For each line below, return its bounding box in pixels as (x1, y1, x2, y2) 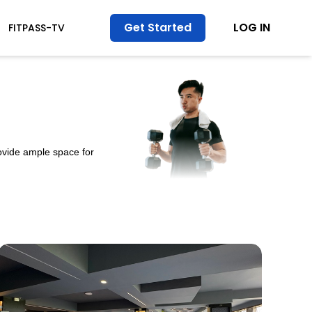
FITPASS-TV (8, 21, 65, 35)
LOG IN (233, 19, 270, 36)
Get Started (123, 19, 192, 36)
